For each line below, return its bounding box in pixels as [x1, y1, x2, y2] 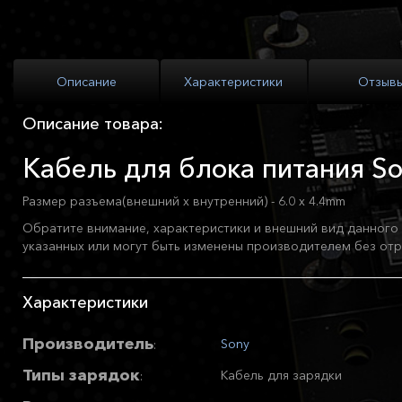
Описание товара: [22, 114, 163, 135]
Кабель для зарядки [221, 367, 342, 384]
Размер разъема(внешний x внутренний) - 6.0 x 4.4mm [22, 193, 345, 210]
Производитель [22, 334, 153, 354]
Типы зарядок [22, 365, 140, 386]
